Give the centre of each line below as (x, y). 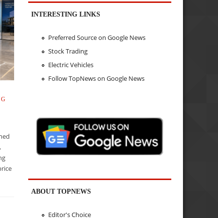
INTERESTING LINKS (66, 14)
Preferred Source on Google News (97, 38)
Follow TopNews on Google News (96, 78)
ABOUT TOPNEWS (61, 191)
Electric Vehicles (71, 64)
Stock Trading (68, 51)
